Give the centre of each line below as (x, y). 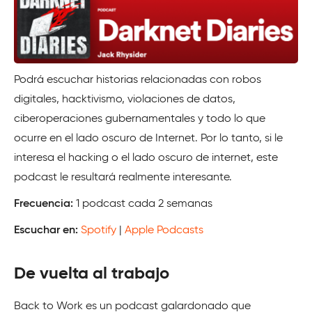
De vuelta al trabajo (92, 274)
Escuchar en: (47, 231)
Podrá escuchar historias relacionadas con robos (138, 80)
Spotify (99, 231)
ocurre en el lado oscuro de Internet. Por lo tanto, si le (148, 139)
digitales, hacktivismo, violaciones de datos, (125, 100)
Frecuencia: (44, 204)
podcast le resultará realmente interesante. (123, 178)
